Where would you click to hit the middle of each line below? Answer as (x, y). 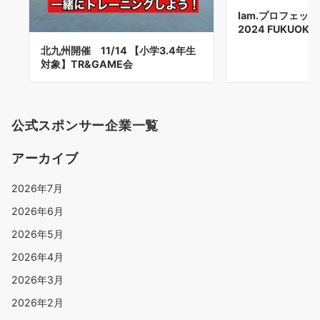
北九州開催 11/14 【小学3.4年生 (118, 50)
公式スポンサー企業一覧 (85, 125)
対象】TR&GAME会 (87, 64)
